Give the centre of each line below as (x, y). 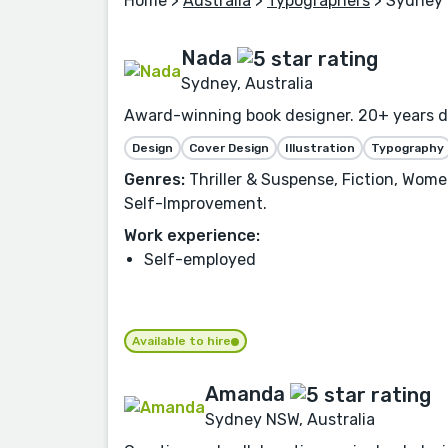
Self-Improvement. (195, 204)
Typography (407, 148)
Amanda (245, 394)
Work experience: (192, 236)
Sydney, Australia (247, 84)
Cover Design (229, 148)
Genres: (154, 180)
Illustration (320, 148)
